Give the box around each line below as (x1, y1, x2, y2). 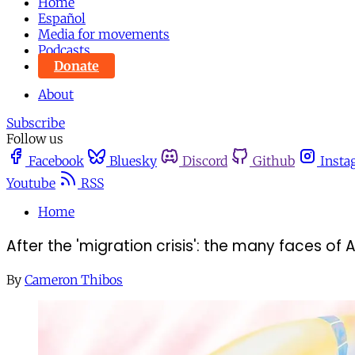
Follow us (6, 131, 63, 147)
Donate (54, 58, 99, 74)
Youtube (6, 175, 55, 191)
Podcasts (38, 42, 90, 58)
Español (38, 10, 86, 26)
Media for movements (38, 26, 170, 42)
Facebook (29, 153, 84, 169)
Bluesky (109, 153, 157, 169)
